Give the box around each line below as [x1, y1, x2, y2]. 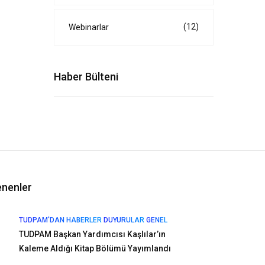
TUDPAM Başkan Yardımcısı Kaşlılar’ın [18, 230, 166, 239]
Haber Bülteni [54, 70, 118, 83]
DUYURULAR [103, 216, 144, 224]
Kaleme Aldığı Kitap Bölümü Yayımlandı [18, 244, 171, 253]
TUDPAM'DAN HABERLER [18, 216, 102, 224]
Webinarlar [69, 22, 109, 32]
